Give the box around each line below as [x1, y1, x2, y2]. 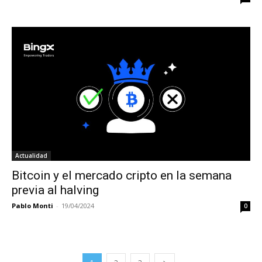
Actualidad [15, 151, 47, 160]
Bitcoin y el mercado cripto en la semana [12, 168, 232, 183]
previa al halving [12, 183, 99, 198]
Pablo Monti [12, 201, 53, 211]
